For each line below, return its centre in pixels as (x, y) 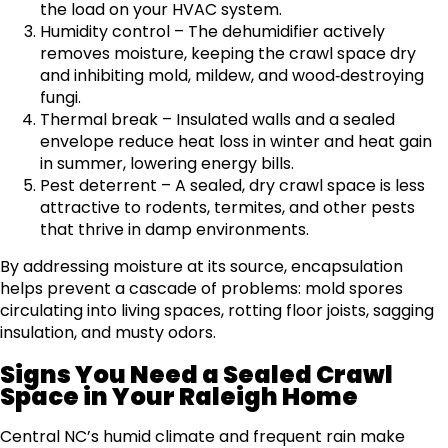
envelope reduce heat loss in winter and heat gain (236, 141)
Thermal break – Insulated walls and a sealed (217, 119)
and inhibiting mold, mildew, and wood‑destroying (232, 75)
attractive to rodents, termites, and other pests (227, 207)
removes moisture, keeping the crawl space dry (228, 53)
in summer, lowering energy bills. (167, 163)
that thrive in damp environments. (174, 229)
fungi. (60, 97)
